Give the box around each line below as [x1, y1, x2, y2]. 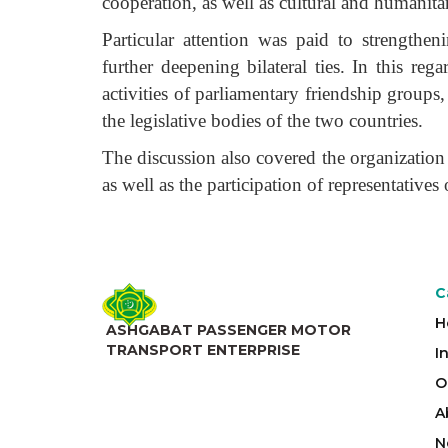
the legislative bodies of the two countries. [102, 110, 423, 131]
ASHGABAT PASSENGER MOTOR [106, 320, 351, 339]
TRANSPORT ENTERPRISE [106, 340, 300, 359]
